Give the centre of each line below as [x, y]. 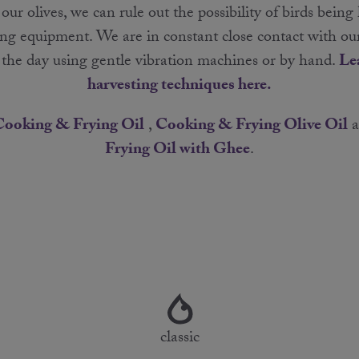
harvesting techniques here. [179, 86]
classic [179, 339]
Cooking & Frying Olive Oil [251, 126]
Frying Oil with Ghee [177, 150]
